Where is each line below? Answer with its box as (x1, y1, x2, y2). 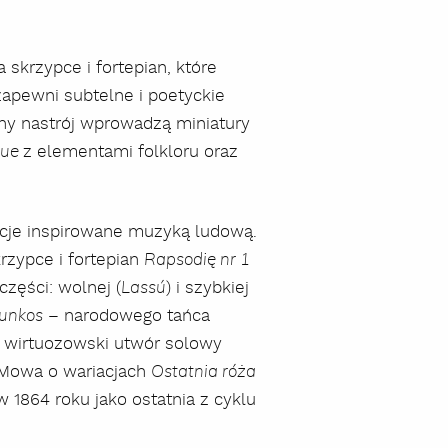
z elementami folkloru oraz (23, 140, 239, 163)
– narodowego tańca (43, 304, 211, 327)
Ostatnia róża (151, 363, 257, 380)
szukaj (379, 421, 434, 443)
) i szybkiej (166, 276, 250, 299)
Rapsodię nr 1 (144, 251, 251, 268)
